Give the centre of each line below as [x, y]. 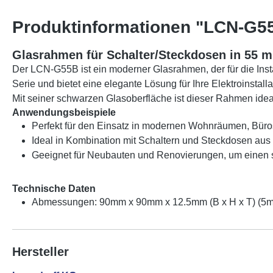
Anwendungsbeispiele [64, 112]
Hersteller [41, 252]
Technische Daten [54, 189]
